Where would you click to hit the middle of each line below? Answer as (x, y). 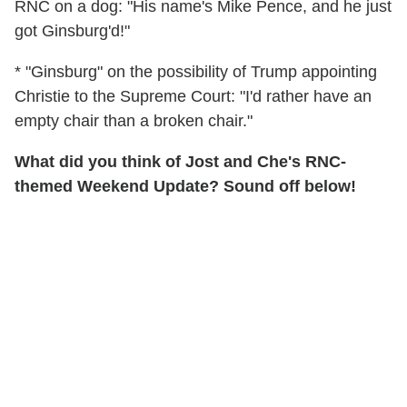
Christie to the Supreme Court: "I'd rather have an (193, 97)
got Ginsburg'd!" (72, 31)
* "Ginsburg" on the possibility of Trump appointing (196, 72)
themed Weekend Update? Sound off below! (185, 187)
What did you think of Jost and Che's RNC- (180, 162)
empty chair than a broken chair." (134, 121)
